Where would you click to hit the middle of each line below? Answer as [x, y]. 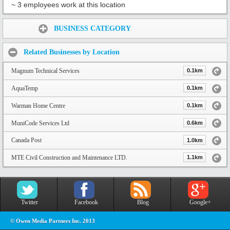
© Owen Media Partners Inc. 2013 [53, 221]
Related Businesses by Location [72, 52]
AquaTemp [25, 89]
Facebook [86, 202]
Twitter [29, 202]
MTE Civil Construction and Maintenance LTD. [69, 158]
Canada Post [26, 140]
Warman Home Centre [38, 106]
